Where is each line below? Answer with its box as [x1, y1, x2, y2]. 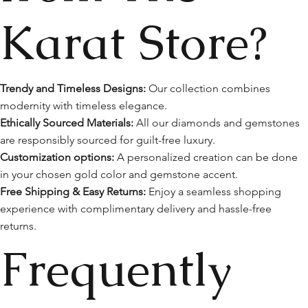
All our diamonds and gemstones [133, 115, 300, 129]
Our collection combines [146, 81, 271, 95]
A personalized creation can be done [114, 150, 298, 164]
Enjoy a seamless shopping [146, 184, 282, 198]
